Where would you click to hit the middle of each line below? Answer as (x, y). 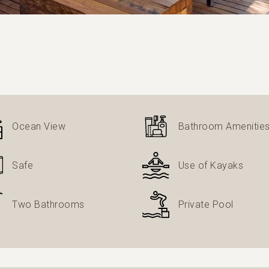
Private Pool (206, 204)
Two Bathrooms (48, 204)
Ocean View (39, 126)
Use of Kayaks (210, 165)
